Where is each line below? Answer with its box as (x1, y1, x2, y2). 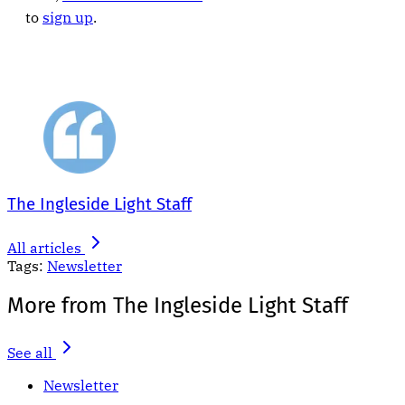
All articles (7, 238, 81, 257)
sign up (42, 8, 93, 27)
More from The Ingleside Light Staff (7, 292, 348, 318)
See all (7, 343, 52, 362)
